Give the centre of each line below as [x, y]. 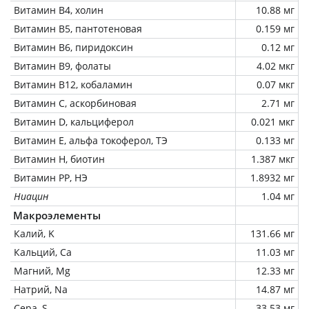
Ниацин [31, 196]
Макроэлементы [57, 215]
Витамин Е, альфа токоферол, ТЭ [91, 140]
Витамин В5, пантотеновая [78, 28]
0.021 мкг [273, 121]
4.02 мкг [276, 66]
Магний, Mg [42, 270]
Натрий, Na [41, 289]
